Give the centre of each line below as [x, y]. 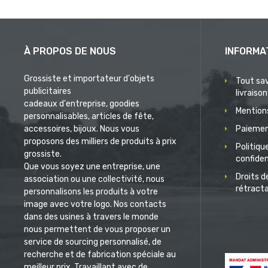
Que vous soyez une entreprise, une [92, 167]
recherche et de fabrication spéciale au [100, 255]
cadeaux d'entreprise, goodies [82, 104]
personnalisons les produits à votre [91, 192]
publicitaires [48, 92]
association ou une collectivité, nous [94, 179]
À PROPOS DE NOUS [70, 51]
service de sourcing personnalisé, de [93, 242]
